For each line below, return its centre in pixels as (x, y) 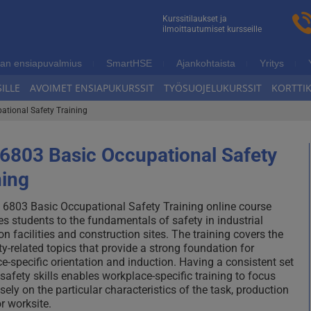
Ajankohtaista (205, 63)
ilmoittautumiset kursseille (212, 29)
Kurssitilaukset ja (195, 19)
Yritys (271, 63)
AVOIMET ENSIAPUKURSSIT (92, 87)
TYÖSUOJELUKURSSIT (212, 87)
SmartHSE (129, 63)
